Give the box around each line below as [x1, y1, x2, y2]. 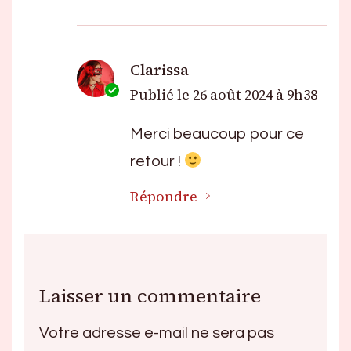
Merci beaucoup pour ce [130, 125, 304, 142]
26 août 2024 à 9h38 [193, 85, 317, 104]
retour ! [130, 153, 184, 169]
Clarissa [130, 59, 189, 81]
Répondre [130, 186, 197, 206]
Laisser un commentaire [39, 282, 261, 309]
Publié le [130, 85, 193, 104]
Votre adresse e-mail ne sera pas [39, 324, 274, 341]
